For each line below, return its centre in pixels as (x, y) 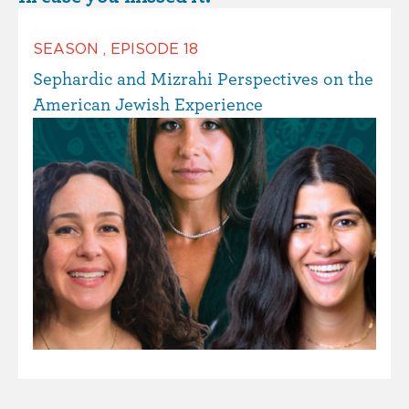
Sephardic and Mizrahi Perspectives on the (203, 79)
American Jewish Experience (148, 105)
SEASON (68, 49)
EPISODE (147, 49)
